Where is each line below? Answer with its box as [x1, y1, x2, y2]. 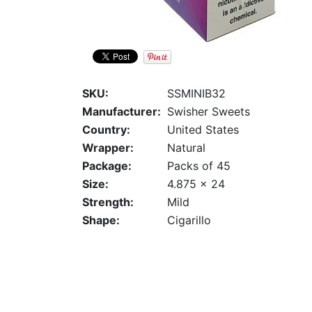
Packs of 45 [167, 159, 231, 173]
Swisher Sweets [167, 104, 250, 119]
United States [167, 123, 239, 137]
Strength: [82, 195, 134, 210]
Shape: [82, 213, 120, 228]
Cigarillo [167, 213, 211, 228]
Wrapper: [82, 141, 134, 155]
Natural [167, 141, 205, 155]
